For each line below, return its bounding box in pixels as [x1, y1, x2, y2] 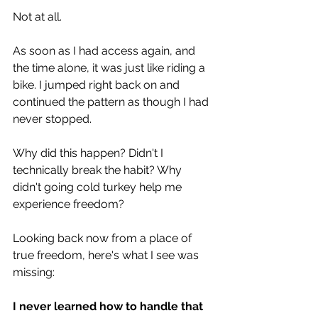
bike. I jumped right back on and [13, 77, 182, 92]
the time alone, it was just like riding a [13, 60, 208, 75]
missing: [13, 265, 57, 279]
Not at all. [13, 9, 62, 23]
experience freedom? [13, 197, 127, 211]
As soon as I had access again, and [13, 43, 198, 57]
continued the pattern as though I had [13, 94, 212, 109]
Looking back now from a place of [13, 231, 194, 245]
